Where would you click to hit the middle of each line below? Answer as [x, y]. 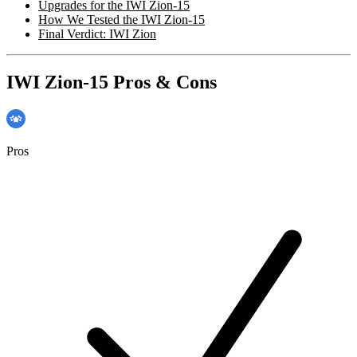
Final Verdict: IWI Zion [97, 33]
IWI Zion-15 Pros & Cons [112, 82]
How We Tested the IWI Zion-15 [122, 19]
